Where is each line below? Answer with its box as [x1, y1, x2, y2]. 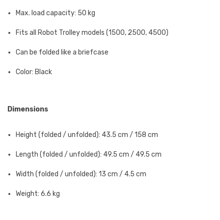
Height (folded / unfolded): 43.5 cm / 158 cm [16, 130, 158, 139]
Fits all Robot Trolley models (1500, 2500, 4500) [16, 28, 168, 37]
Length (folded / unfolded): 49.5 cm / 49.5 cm [16, 150, 162, 159]
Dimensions [7, 105, 50, 113]
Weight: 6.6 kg [16, 189, 60, 198]
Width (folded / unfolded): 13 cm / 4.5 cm [16, 169, 146, 178]
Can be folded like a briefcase [16, 48, 109, 56]
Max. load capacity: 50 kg [16, 8, 95, 17]
